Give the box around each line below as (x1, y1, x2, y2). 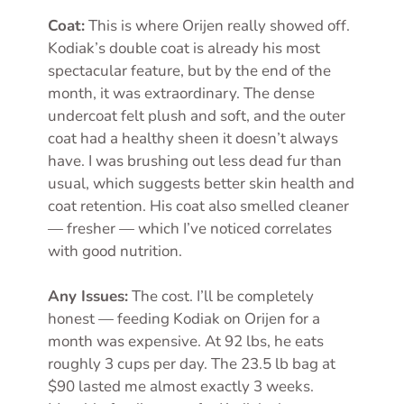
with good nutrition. (48, 240, 182, 262)
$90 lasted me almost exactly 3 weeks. (48, 376, 314, 398)
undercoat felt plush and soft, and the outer (48, 105, 345, 126)
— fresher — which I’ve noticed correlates (48, 217, 332, 239)
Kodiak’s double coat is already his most (48, 37, 320, 59)
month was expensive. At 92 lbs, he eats (48, 331, 324, 353)
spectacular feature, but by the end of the (48, 60, 331, 81)
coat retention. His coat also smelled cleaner (48, 195, 349, 216)
